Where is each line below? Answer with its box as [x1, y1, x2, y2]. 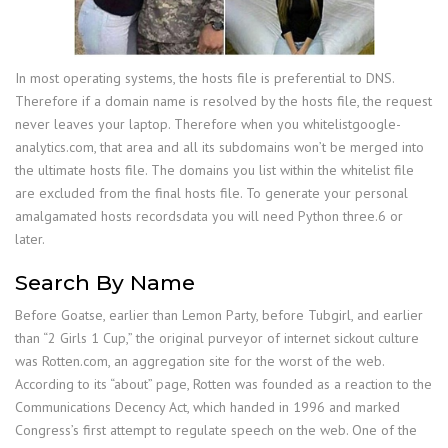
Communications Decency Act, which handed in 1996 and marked [15, 397, 400, 416]
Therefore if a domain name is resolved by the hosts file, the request [15, 91, 432, 110]
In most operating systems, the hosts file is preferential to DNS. [15, 68, 394, 87]
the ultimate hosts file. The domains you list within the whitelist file [15, 160, 414, 179]
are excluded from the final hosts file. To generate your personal [15, 183, 408, 202]
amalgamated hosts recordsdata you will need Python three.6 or [15, 206, 403, 225]
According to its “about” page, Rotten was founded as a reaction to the [15, 374, 432, 393]
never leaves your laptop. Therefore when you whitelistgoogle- [15, 114, 401, 133]
